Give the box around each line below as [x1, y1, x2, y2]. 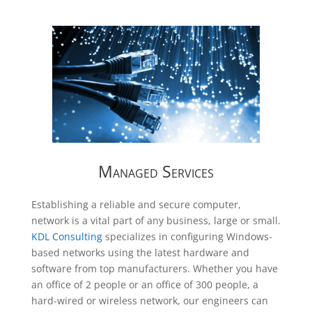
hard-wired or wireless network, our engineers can [31, 293, 268, 307]
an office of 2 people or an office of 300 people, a [31, 277, 258, 291]
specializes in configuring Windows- [104, 229, 272, 243]
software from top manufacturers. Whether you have [31, 261, 278, 275]
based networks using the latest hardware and [31, 245, 249, 259]
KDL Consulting [31, 229, 105, 243]
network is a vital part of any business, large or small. [31, 213, 281, 227]
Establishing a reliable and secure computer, [31, 197, 241, 211]
